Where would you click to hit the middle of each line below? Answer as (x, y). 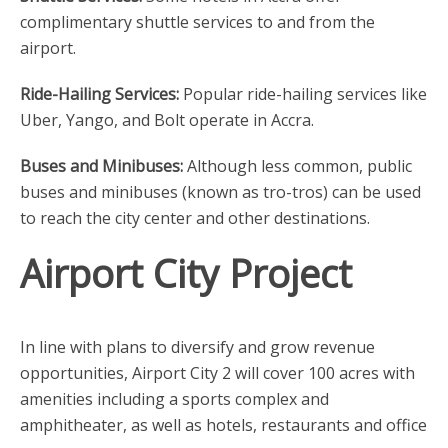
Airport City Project (186, 273)
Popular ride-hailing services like (303, 94)
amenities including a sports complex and (174, 399)
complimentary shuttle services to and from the (197, 22)
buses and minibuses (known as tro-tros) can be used (220, 192)
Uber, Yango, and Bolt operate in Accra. (167, 120)
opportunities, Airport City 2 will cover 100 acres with (217, 373)
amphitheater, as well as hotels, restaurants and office (223, 425)
